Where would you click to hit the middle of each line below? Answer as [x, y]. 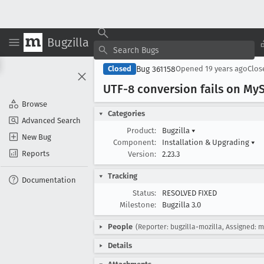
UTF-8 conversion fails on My [181, 89]
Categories [126, 113]
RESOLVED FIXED [189, 193]
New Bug [37, 137]
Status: [144, 193]
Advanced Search [51, 120]
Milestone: [138, 205]
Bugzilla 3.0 [181, 205]
